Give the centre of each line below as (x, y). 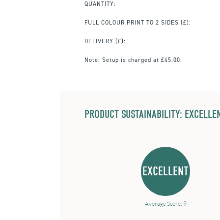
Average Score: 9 (165, 203)
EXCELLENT (165, 171)
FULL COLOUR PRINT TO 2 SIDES (132, 22)
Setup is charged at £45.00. (141, 60)
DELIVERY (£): (105, 41)
